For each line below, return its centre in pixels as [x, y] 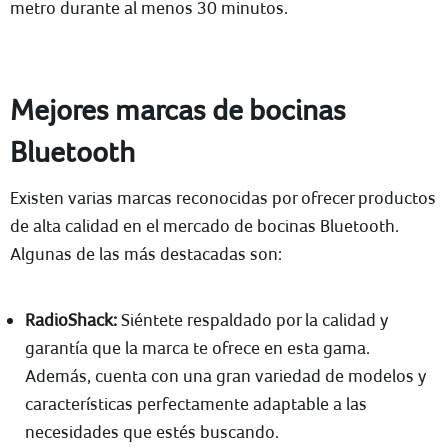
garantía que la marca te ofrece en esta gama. [197, 347]
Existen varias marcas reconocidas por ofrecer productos [223, 197]
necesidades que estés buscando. [152, 431]
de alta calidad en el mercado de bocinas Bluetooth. [204, 225]
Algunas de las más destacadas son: [146, 253]
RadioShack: [71, 319]
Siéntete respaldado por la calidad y [252, 319]
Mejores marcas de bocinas [178, 109]
